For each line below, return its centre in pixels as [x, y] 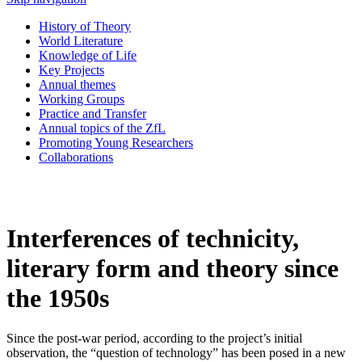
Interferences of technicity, [153, 239]
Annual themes [77, 84]
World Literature [81, 41]
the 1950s [58, 299]
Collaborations [76, 157]
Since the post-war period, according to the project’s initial [154, 338]
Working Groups [82, 99]
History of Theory [85, 26]
